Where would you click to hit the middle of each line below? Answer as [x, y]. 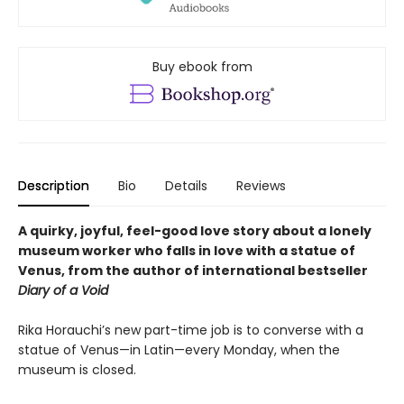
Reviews [261, 186]
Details [186, 186]
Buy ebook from [202, 67]
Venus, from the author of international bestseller [193, 271]
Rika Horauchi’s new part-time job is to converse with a [191, 331]
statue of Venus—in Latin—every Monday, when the [179, 350]
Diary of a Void [63, 291]
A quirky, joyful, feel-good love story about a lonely [195, 231]
